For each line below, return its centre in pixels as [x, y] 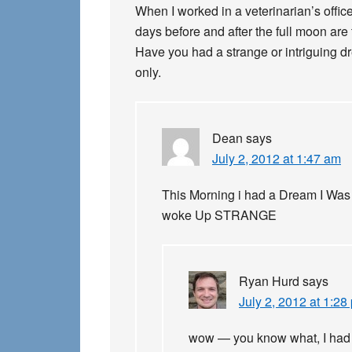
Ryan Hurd [269, 281]
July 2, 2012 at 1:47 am [277, 158]
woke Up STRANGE [219, 215]
